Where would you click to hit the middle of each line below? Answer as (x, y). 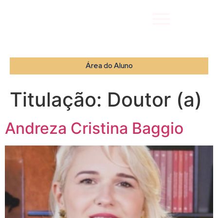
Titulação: (58, 100)
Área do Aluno (109, 66)
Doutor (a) (154, 100)
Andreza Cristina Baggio (94, 128)
